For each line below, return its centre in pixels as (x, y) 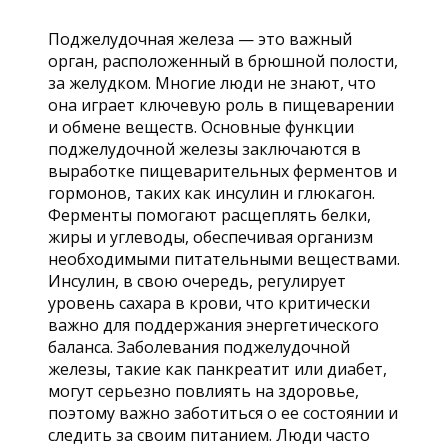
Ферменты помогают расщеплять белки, (209, 215)
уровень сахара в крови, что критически (209, 303)
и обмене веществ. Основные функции (201, 127)
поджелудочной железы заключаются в (204, 149)
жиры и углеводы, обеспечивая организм (210, 237)
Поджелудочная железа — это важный (200, 39)
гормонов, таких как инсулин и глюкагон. (211, 193)
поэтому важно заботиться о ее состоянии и (223, 413)
